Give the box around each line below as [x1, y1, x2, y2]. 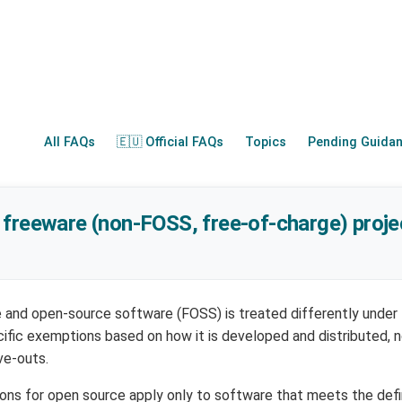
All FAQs [43, 135, 95, 151]
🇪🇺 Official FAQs [116, 135, 223, 151]
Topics [244, 135, 286, 151]
